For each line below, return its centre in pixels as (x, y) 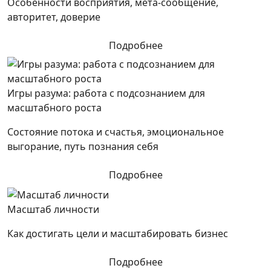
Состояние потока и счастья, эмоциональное (116, 132)
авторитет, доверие (54, 17)
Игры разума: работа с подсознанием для (106, 93)
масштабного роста (54, 108)
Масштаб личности (53, 209)
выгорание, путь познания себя (83, 147)
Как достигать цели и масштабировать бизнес (118, 233)
